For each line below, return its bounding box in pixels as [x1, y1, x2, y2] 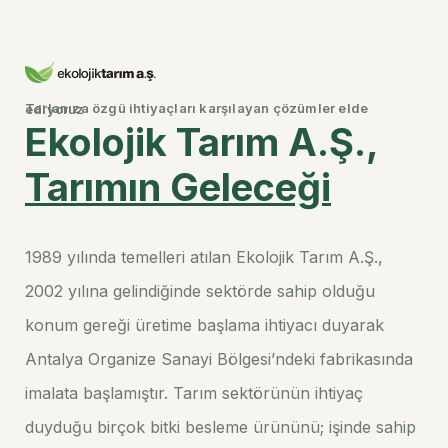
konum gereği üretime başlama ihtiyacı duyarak [25, 315, 384, 335]
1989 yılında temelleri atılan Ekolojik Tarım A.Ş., [25, 247, 383, 267]
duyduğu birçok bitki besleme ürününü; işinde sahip [25, 417, 416, 437]
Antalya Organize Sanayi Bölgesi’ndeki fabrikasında [25, 349, 413, 369]
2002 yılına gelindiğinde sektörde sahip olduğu [25, 281, 375, 301]
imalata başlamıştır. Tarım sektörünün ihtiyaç [25, 383, 363, 403]
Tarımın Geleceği [25, 164, 331, 210]
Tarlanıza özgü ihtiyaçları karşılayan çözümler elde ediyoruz [25, 101, 85, 117]
